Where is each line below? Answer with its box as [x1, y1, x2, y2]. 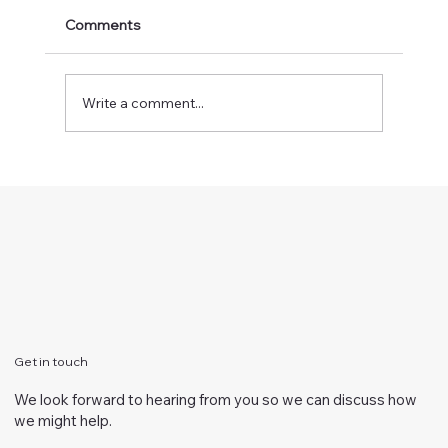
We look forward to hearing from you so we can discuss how [13, 389, 417, 409]
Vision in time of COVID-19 [68, 140, 288, 164]
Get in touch [13, 353, 88, 369]
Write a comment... [81, 93, 204, 112]
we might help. [13, 410, 112, 430]
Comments [64, 16, 141, 35]
